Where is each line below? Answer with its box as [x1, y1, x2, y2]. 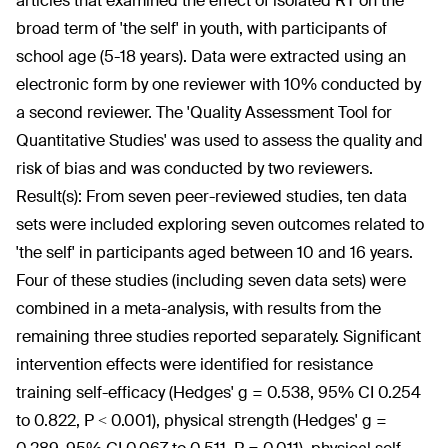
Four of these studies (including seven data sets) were [16, 270, 406, 291]
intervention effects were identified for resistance [16, 354, 373, 375]
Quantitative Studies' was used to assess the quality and [16, 130, 423, 151]
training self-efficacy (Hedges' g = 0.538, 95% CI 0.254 [16, 382, 421, 403]
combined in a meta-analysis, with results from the [16, 298, 381, 319]
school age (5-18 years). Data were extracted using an [16, 46, 406, 67]
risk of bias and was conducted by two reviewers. [16, 158, 373, 179]
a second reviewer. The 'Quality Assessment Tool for [16, 102, 392, 123]
